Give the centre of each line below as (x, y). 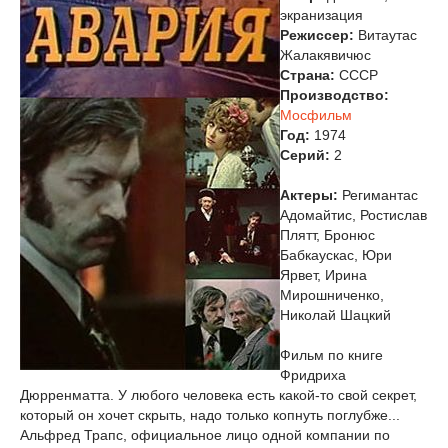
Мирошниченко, (332, 295)
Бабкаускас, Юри (336, 255)
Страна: (307, 75)
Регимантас (378, 195)
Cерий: (305, 155)
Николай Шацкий (335, 315)
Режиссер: (317, 35)
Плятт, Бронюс (327, 235)
